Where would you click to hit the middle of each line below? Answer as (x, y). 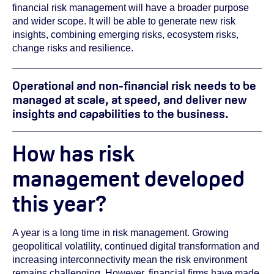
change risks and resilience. (74, 48)
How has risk (73, 154)
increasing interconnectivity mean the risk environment (130, 260)
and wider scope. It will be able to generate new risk (124, 21)
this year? (60, 204)
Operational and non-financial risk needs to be (134, 86)
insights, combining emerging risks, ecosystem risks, (125, 35)
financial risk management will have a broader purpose (131, 8)
